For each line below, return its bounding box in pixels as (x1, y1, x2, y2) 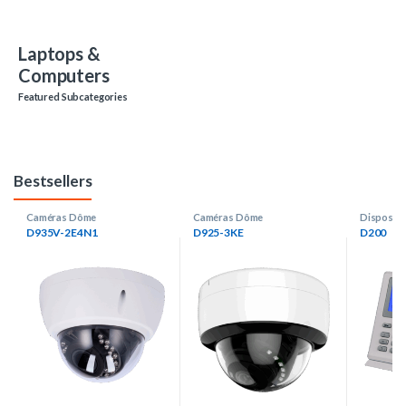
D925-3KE (192, 226, 244, 240)
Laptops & (18, 42, 101, 64)
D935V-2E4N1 (26, 226, 98, 240)
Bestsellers (14, 170, 92, 190)
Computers (18, 63, 110, 86)
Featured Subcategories (18, 90, 128, 102)
